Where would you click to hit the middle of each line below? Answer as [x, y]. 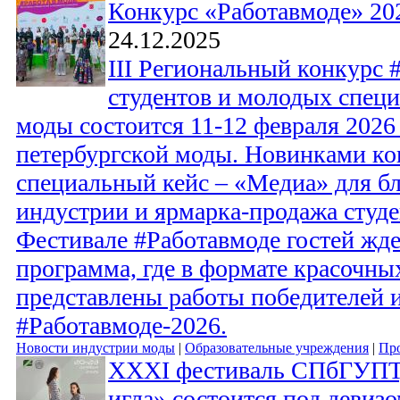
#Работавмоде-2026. [121, 326]
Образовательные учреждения [277, 348]
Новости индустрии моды [96, 348]
